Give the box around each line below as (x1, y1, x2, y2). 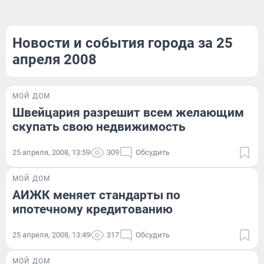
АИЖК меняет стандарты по (12, 188, 180, 202)
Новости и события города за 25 (12, 35, 233, 51)
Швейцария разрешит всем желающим (12, 105, 244, 120)
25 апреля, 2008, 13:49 (12, 230, 90, 239)
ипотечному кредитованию (12, 202, 173, 216)
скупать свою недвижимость (12, 120, 186, 134)
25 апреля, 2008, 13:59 (12, 148, 90, 157)
